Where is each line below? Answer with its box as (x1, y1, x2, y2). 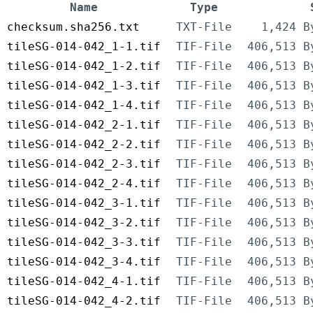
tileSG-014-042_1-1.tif (7, 40, 161, 54)
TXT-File (176, 20, 232, 34)
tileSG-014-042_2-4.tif (7, 177, 161, 191)
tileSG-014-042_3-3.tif (7, 235, 161, 249)
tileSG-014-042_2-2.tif (7, 138, 161, 152)
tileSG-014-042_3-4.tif (7, 255, 161, 269)
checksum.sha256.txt (7, 20, 140, 34)
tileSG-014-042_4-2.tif (7, 294, 161, 308)
